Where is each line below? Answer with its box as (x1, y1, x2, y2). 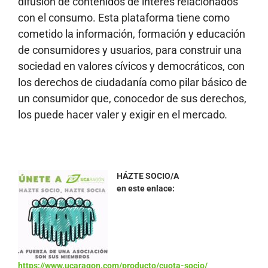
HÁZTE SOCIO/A (117, 171, 179, 181)
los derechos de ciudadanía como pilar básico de (18, 75, 247, 89)
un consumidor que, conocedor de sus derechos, (18, 92, 246, 105)
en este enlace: (117, 184, 175, 194)
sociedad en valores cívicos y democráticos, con (18, 59, 245, 72)
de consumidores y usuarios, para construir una (18, 43, 242, 56)
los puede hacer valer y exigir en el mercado (18, 108, 225, 121)
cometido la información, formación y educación (18, 27, 245, 40)
